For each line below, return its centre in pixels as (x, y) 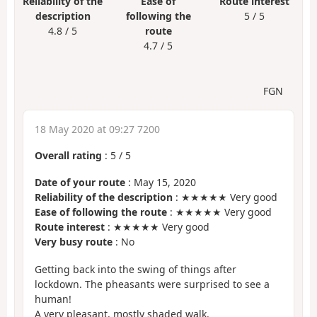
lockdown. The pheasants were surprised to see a (152, 284)
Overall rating (68, 155)
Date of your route (80, 183)
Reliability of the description (104, 197)
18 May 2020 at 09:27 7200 (97, 129)
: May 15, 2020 (161, 183)
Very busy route (74, 242)
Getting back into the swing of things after (136, 269)
